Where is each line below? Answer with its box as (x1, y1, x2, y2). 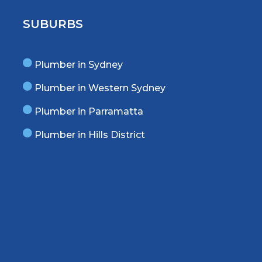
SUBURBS (23, 17, 84, 31)
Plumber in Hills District (35, 129, 146, 140)
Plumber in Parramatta (35, 106, 144, 117)
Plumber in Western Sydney (35, 82, 166, 94)
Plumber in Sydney (35, 59, 123, 70)
